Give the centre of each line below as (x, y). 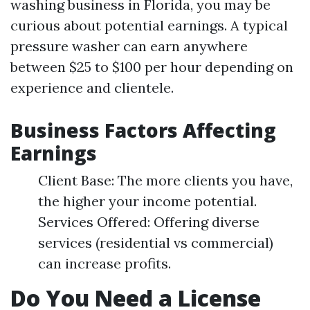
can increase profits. (104, 263)
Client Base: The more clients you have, (165, 180)
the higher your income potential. (147, 201)
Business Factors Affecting (143, 130)
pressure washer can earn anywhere (129, 46)
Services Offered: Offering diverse (149, 222)
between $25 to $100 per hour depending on (152, 67)
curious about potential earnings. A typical (149, 25)
